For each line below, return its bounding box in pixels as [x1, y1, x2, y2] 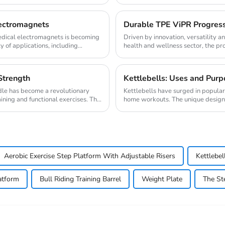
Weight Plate [142, 174, 182, 184]
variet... [124, 103, 145, 113]
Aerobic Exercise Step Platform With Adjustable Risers [4, 151, 175, 161]
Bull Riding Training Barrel [40, 174, 121, 184]
